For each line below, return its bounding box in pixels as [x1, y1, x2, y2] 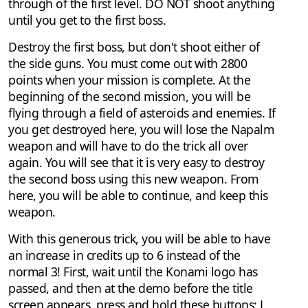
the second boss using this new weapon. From [8, 170, 258, 188]
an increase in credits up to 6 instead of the [8, 247, 241, 264]
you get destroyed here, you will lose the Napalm [8, 121, 274, 138]
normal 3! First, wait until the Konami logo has [8, 263, 258, 280]
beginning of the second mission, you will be [8, 88, 250, 105]
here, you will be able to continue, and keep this [8, 187, 268, 204]
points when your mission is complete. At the [8, 71, 250, 89]
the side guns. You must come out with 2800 [8, 55, 247, 72]
